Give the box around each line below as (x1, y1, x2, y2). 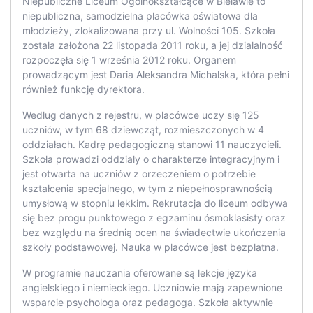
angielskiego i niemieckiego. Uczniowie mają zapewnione (22, 282, 282, 294)
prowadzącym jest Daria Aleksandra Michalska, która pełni (22, 68, 289, 81)
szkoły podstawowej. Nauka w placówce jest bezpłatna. (22, 241, 279, 254)
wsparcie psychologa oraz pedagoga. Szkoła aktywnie (22, 296, 273, 309)
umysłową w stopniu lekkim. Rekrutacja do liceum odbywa (22, 197, 288, 210)
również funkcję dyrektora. (22, 83, 145, 96)
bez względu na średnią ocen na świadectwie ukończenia (22, 226, 286, 239)
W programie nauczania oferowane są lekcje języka (22, 267, 257, 279)
